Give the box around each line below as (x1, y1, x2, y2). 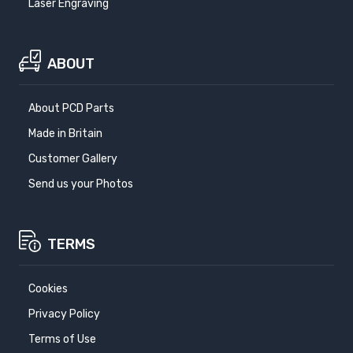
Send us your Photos (28, 177, 133, 191)
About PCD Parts (28, 102, 114, 116)
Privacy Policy (28, 307, 100, 321)
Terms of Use (28, 333, 96, 347)
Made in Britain (28, 127, 102, 141)
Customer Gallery (28, 152, 117, 166)
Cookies (28, 282, 68, 296)
